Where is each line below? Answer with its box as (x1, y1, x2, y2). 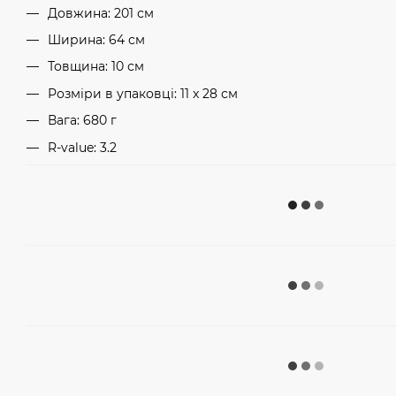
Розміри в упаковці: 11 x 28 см (48, 85, 238, 102)
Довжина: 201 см (48, 4, 154, 21)
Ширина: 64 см (48, 31, 145, 48)
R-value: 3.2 (48, 139, 117, 156)
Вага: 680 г (48, 112, 117, 129)
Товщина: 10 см (48, 58, 144, 75)
